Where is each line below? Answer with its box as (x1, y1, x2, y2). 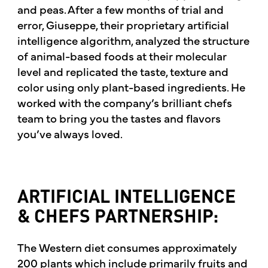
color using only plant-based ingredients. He (17, 79, 245, 95)
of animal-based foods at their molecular (17, 48, 227, 64)
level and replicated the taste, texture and (17, 63, 229, 80)
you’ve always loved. (17, 126, 123, 142)
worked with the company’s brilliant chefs (17, 95, 232, 111)
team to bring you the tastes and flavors (17, 110, 221, 126)
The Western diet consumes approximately (17, 239, 237, 255)
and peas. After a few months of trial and (17, 1, 224, 17)
